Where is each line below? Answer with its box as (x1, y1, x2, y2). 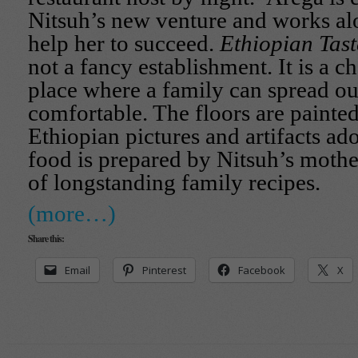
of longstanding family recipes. (28, 170, 320, 195)
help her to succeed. (28, 31, 220, 56)
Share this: (28, 232, 64, 245)
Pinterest (142, 263, 186, 277)
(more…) (28, 201, 116, 226)
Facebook (238, 263, 285, 277)
